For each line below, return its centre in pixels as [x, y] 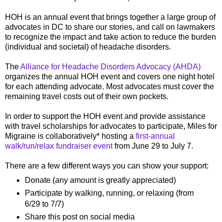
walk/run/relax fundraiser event [59, 146]
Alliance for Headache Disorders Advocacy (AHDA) [111, 67]
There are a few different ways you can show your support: [108, 166]
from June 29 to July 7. [154, 146]
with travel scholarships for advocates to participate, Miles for [111, 126]
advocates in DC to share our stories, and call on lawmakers [110, 27]
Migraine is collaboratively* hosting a [70, 136]
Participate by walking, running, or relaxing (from [109, 193]
